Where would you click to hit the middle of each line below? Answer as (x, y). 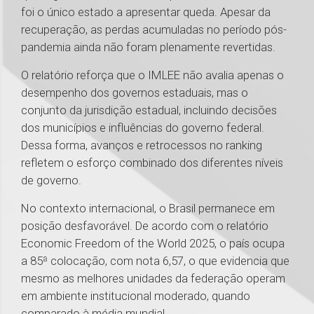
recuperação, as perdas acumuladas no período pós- (154, 30)
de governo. (51, 180)
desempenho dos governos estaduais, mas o (135, 93)
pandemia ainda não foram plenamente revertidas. (148, 47)
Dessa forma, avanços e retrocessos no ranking (142, 145)
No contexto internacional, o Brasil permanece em (148, 209)
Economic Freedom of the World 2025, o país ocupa (153, 244)
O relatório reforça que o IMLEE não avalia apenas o (152, 75)
